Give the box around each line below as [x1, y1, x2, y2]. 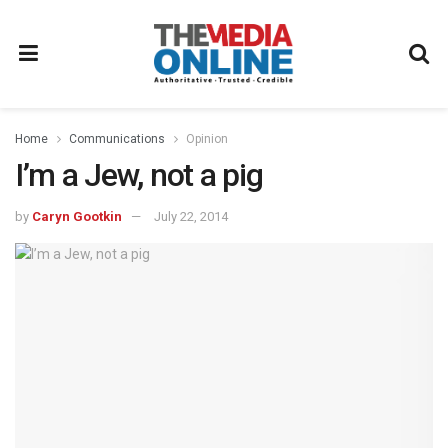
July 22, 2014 [154, 208, 228, 224]
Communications [69, 132, 165, 146]
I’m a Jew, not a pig [15, 156, 263, 194]
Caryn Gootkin [32, 208, 122, 224]
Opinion [186, 132, 228, 146]
